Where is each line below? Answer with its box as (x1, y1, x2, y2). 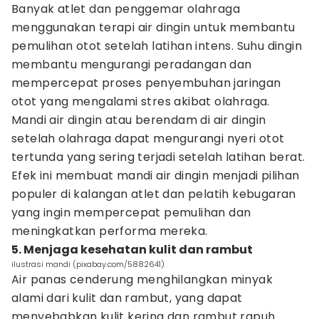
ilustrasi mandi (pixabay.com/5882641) (11, 258, 164, 270)
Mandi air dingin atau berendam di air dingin (11, 112, 266, 128)
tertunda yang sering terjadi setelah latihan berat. (11, 149, 305, 165)
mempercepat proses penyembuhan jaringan (11, 75, 281, 91)
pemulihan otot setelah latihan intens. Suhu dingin (11, 38, 302, 54)
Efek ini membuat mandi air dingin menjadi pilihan (11, 167, 300, 184)
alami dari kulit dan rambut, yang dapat (11, 290, 243, 306)
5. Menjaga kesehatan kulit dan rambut (11, 241, 253, 258)
